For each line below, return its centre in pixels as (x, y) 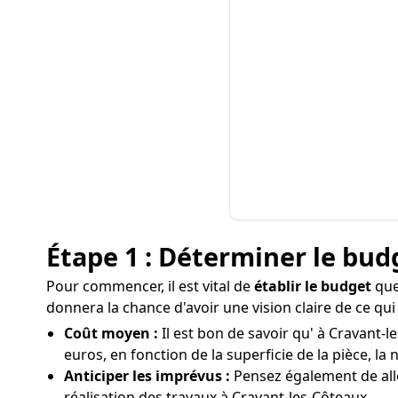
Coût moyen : (111, 333)
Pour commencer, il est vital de (150, 286)
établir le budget (313, 286)
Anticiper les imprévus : (147, 376)
